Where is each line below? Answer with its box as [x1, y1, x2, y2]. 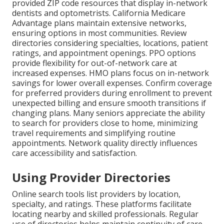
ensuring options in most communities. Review [12, 27, 186, 39]
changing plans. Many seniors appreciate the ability [12, 107, 205, 119]
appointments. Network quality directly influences [12, 137, 197, 149]
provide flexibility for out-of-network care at [12, 57, 177, 69]
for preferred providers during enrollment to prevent [12, 87, 212, 99]
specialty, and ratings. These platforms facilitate [12, 198, 191, 210]
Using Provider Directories [12, 169, 170, 186]
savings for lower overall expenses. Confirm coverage [12, 77, 212, 89]
